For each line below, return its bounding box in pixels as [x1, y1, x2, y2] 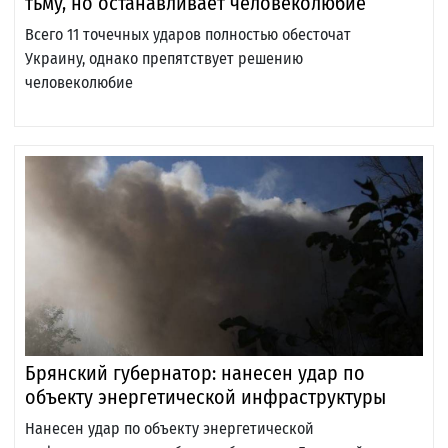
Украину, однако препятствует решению [25, 49, 303, 69]
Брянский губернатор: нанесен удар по [25, 361, 365, 386]
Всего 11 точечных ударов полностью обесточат [25, 25, 351, 45]
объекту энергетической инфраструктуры [25, 385, 386, 410]
